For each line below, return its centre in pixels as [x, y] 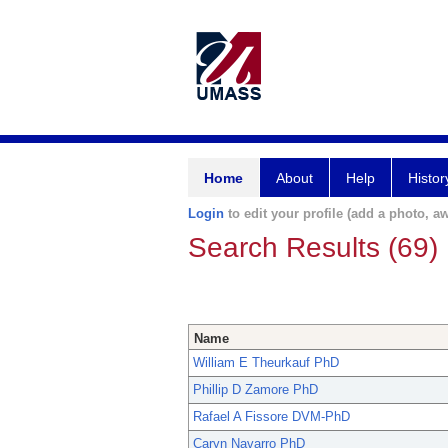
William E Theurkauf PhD [266, 363]
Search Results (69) [313, 247]
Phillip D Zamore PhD [255, 390]
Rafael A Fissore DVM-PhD [271, 417]
